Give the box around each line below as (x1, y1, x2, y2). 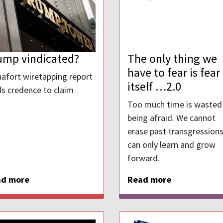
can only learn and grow (127, 138, 216, 150)
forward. (127, 152, 160, 164)
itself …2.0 (127, 78, 181, 94)
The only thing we (127, 50, 217, 66)
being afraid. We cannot (127, 111, 216, 123)
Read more (127, 173, 171, 185)
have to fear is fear (127, 64, 220, 80)
